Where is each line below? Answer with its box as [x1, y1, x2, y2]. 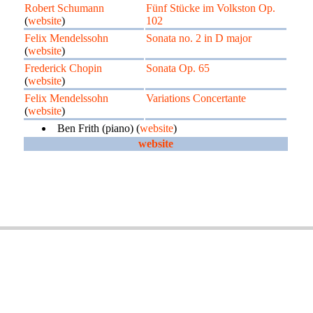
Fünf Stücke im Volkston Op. [146, 2, 275, 14]
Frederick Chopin [24, 62, 102, 74]
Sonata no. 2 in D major [146, 32, 252, 44]
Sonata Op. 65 [146, 62, 210, 74]
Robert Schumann [24, 2, 104, 14]
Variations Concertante [146, 92, 246, 104]
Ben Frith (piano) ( [57, 122, 140, 134]
